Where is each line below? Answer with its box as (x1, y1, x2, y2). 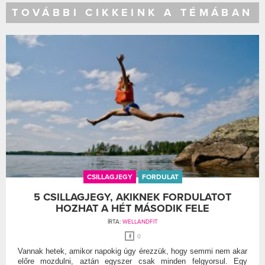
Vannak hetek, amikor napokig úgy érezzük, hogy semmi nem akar (18, 246, 247, 256)
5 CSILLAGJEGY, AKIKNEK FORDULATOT (34, 190, 231, 203)
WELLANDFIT (122, 218, 158, 225)
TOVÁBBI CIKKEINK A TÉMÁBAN (12, 5, 253, 19)
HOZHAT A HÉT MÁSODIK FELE (56, 201, 209, 215)
